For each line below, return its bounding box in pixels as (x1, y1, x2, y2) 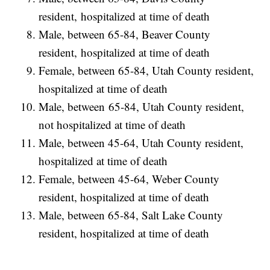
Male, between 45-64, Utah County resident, (39, 135, 244, 151)
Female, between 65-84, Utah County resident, (39, 63, 254, 78)
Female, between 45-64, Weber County (39, 171, 220, 187)
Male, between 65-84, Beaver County (39, 27, 211, 42)
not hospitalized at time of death (39, 117, 186, 133)
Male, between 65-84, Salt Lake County (39, 207, 224, 223)
